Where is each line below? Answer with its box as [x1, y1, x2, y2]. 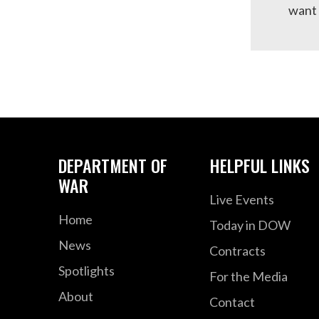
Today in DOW [209, 216, 291, 233]
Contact [209, 293, 255, 310]
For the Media [209, 268, 288, 284]
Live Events [209, 191, 274, 207]
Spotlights [58, 262, 115, 278]
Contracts [209, 242, 266, 258]
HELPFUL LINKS [209, 152, 310, 178]
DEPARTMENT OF [58, 152, 168, 178]
